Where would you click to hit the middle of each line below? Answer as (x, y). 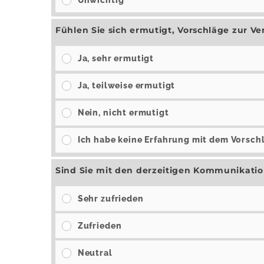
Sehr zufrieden (110, 198)
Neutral (95, 253)
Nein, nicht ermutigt (123, 113)
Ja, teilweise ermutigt (126, 85)
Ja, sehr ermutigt (116, 58)
